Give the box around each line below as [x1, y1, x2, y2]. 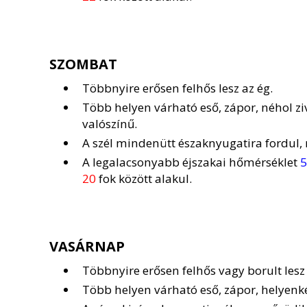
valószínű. [82, 116, 137, 132]
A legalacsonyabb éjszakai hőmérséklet [82, 154, 297, 170]
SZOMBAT [49, 55, 117, 73]
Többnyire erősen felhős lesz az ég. [82, 80, 273, 96]
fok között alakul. [96, 171, 192, 186]
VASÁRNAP [49, 237, 125, 256]
